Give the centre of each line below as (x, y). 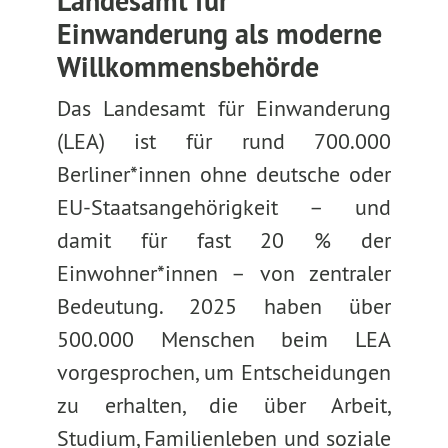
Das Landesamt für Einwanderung (224, 108)
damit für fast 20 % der (224, 240)
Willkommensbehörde (187, 67)
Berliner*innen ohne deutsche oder (224, 174)
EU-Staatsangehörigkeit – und (224, 207)
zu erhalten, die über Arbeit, (224, 405)
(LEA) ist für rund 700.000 (224, 141)
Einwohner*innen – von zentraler (224, 273)
